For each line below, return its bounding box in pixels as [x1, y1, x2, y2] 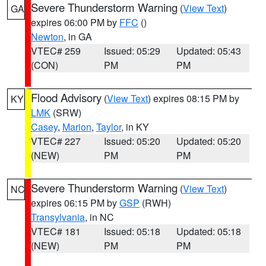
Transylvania [31, 210, 85, 224]
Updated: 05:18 [176, 224, 242, 238]
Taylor [96, 120, 121, 134]
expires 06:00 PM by [31, 15, 119, 29]
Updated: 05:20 [176, 134, 242, 148]
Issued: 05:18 [103, 224, 160, 238]
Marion [62, 120, 91, 134]
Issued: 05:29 [103, 44, 160, 58]
